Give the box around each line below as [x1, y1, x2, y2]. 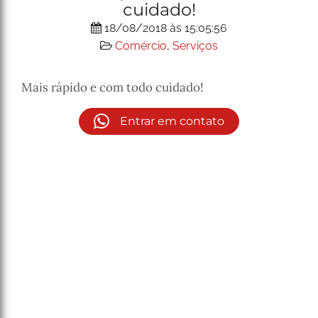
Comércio [115, 39, 167, 53]
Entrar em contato [116, 114, 224, 128]
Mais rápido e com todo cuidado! [21, 79, 207, 95]
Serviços [172, 39, 218, 53]
